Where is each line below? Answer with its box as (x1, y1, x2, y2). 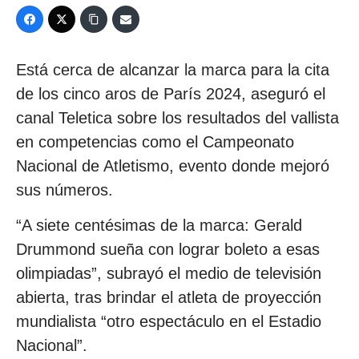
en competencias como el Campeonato (16, 133, 294, 151)
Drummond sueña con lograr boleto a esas (16, 240, 320, 259)
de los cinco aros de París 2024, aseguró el (16, 85, 325, 103)
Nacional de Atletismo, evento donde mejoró (16, 157, 329, 175)
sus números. (16, 181, 113, 199)
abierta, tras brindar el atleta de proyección (16, 288, 321, 307)
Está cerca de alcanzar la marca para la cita (16, 61, 329, 79)
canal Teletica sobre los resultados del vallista (16, 109, 339, 127)
